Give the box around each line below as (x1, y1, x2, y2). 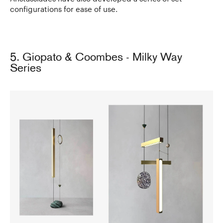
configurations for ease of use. (10, 4, 117, 13)
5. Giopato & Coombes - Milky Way (10, 52, 182, 64)
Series (10, 63, 41, 75)
